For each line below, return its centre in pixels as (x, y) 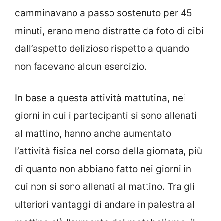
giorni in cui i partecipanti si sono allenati (106, 116)
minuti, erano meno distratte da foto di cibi (109, 31)
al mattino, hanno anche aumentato (93, 134)
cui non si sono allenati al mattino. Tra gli (105, 187)
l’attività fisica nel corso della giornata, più (109, 151)
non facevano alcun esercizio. (81, 66)
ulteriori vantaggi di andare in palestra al (105, 205)
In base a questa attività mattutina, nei (100, 98)
